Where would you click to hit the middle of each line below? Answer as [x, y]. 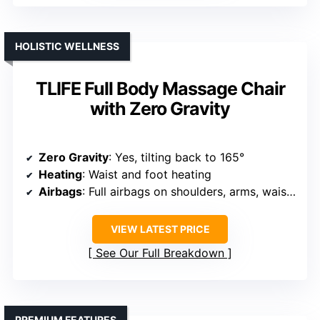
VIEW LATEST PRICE [160, 229]
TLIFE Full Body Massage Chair [160, 89]
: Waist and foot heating [147, 175]
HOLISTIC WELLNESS [67, 46]
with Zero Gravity [160, 109]
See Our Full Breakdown [160, 253]
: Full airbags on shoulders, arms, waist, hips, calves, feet [184, 192]
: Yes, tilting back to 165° [176, 157]
